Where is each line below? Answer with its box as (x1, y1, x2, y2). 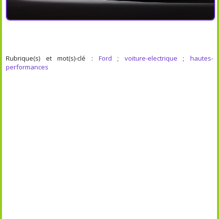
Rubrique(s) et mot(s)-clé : (6, 53, 99, 63)
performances (6, 62, 49, 71)
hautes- (190, 53, 213, 63)
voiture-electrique (124, 53, 177, 63)
